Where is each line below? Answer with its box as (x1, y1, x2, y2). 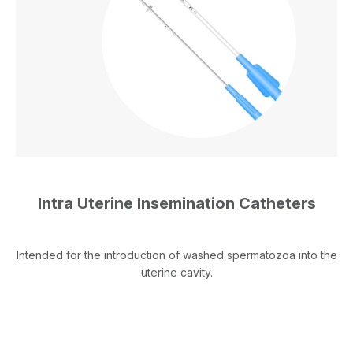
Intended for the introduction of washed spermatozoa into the (16, 248, 337, 262)
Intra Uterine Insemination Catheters (37, 194, 316, 214)
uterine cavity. (140, 266, 213, 280)
